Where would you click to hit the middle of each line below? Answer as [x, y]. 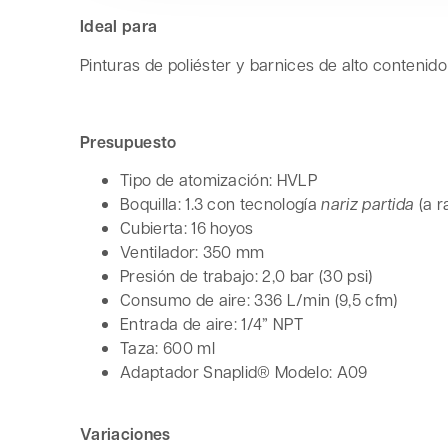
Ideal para [119, 26]
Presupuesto [128, 141]
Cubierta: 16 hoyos [187, 227]
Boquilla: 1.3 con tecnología [221, 203]
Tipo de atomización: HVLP [218, 179]
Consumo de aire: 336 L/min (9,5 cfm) [259, 299]
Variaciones [125, 434]
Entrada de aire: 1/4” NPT [211, 323]
